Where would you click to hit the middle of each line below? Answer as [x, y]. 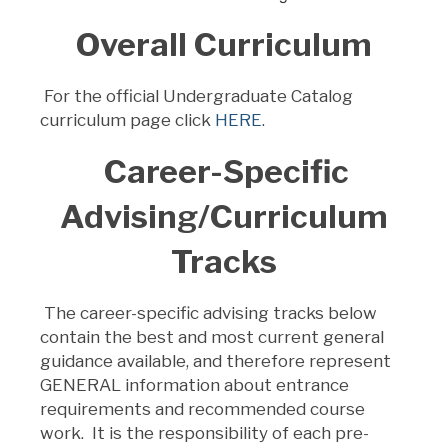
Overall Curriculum [224, 44]
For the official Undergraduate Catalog [196, 95]
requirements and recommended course [202, 408]
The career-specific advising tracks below [210, 312]
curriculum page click [127, 119]
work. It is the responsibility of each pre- [204, 432]
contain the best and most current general [212, 336]
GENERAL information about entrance [194, 384]
